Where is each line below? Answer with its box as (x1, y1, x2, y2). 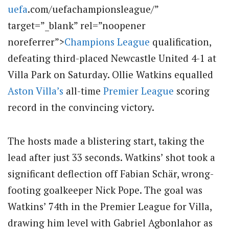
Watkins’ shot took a (125, 151, 215, 164)
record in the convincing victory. (8, 101, 154, 113)
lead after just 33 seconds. (8, 151, 125, 164)
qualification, (150, 35, 211, 48)
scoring (174, 84, 210, 97)
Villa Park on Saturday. (8, 68, 109, 81)
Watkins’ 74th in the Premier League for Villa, (8, 200, 212, 213)
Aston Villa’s (8, 84, 63, 97)
